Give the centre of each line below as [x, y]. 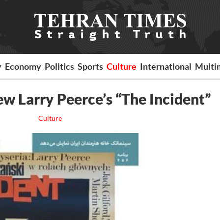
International [166, 66]
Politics [60, 66]
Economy [23, 66]
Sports [91, 66]
